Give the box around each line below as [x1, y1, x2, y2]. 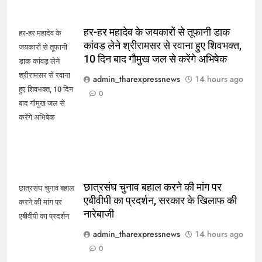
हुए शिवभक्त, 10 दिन [19, 84, 73, 94]
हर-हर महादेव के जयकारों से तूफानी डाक [84, 26, 230, 38]
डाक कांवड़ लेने [19, 56, 60, 65]
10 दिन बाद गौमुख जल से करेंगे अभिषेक [84, 53, 227, 65]
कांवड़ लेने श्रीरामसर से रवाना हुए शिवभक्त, [84, 39, 242, 51]
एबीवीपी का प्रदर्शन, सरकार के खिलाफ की [84, 194, 237, 206]
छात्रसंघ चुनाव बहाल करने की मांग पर [84, 181, 222, 193]
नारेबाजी [84, 208, 114, 220]
